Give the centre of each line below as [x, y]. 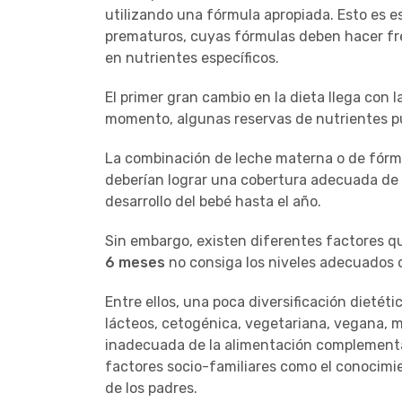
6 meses [135, 262]
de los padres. [151, 388]
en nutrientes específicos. [194, 57]
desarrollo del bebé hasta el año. [213, 201]
